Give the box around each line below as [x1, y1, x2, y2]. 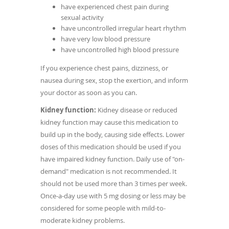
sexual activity [61, 13, 104, 22]
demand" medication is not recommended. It [40, 167, 177, 176]
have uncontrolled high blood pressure [61, 45, 179, 55]
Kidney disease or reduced [96, 105, 177, 115]
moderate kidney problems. [40, 216, 125, 225]
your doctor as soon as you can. [40, 88, 137, 98]
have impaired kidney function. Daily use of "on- [40, 154, 185, 164]
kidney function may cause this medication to [40, 118, 178, 127]
